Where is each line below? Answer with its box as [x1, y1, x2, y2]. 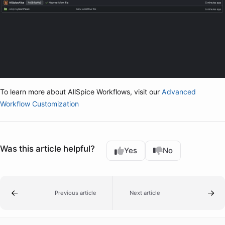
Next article [129, 189, 160, 197]
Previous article [54, 189, 96, 197]
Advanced [162, 87, 196, 96]
